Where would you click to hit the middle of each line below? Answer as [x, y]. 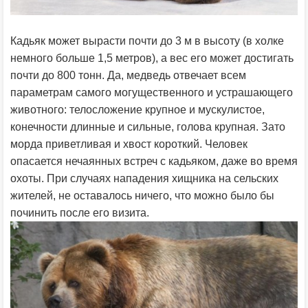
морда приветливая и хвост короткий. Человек [129, 144]
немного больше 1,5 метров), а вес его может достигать [152, 58]
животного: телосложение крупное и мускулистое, [137, 109]
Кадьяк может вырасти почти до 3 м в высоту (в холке [147, 41]
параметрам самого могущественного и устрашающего [152, 92]
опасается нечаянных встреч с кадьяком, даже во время [154, 161]
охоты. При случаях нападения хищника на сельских [144, 178]
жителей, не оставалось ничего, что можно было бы [142, 195]
